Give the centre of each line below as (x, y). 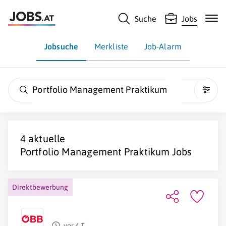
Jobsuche (61, 46)
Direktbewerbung (40, 187)
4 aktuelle (43, 138)
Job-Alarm (163, 46)
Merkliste (111, 46)
